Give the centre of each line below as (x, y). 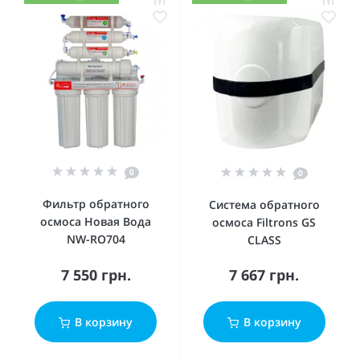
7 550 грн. (96, 275)
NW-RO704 (96, 239)
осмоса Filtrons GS (264, 222)
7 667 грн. (264, 275)
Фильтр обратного (96, 204)
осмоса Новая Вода (96, 221)
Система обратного (264, 205)
